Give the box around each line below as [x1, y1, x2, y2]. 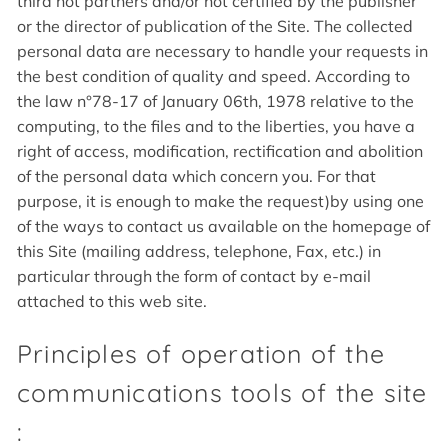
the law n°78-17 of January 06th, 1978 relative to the [17, 90, 414, 111]
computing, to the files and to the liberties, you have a [17, 115, 415, 136]
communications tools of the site [17, 376, 428, 408]
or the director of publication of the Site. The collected [17, 15, 413, 36]
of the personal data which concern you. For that [17, 165, 376, 186]
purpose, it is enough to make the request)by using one [17, 190, 424, 211]
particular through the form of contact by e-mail [17, 265, 371, 286]
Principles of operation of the [17, 337, 386, 369]
